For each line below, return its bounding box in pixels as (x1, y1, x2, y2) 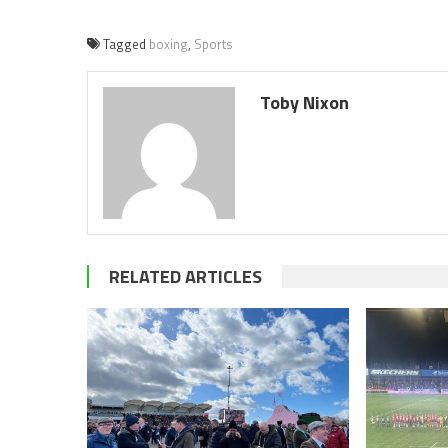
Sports (194, 34, 233, 55)
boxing (149, 34, 188, 55)
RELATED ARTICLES (109, 263, 262, 291)
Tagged (103, 34, 149, 55)
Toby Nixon (260, 89, 350, 117)
